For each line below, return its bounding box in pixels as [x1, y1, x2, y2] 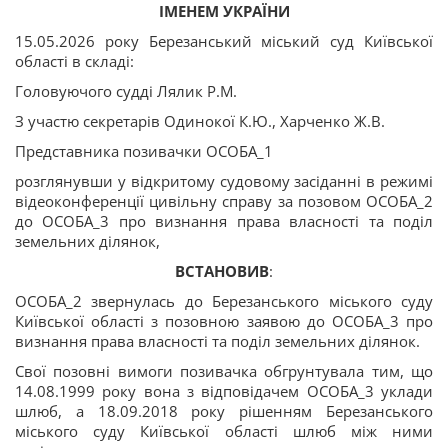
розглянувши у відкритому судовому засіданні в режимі [15, 170, 433, 191]
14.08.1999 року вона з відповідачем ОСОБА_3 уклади [15, 380, 433, 401]
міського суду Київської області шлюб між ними [15, 420, 433, 441]
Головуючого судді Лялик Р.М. [15, 80, 237, 101]
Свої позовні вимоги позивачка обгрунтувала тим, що [15, 360, 433, 381]
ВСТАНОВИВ [175, 260, 269, 281]
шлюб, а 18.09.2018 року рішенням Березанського [15, 400, 433, 421]
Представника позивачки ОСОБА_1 [15, 140, 273, 161]
